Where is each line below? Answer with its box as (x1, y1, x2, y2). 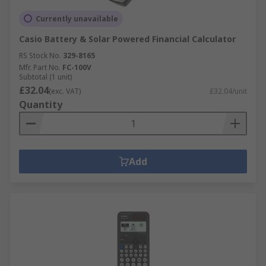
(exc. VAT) (49, 85, 81, 96)
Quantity (19, 97, 62, 111)
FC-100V (62, 62, 91, 72)
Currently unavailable (36, 13, 118, 24)
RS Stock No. (19, 50, 61, 61)
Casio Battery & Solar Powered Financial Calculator (19, 33, 236, 45)
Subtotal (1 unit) (19, 71, 72, 82)
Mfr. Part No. (19, 62, 61, 72)
